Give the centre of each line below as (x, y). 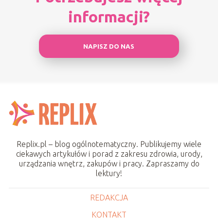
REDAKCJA (109, 198)
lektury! (109, 173)
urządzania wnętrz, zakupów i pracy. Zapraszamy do (109, 164)
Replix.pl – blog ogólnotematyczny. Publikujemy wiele (109, 144)
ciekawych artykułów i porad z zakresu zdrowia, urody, (109, 154)
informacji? (109, 17)
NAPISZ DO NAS (109, 46)
